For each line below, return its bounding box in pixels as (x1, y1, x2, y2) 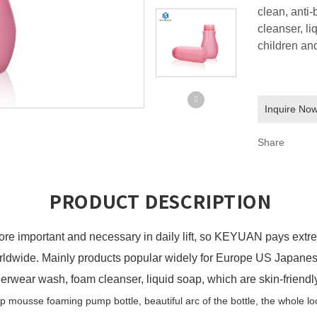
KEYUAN (214, 230, 265, 243)
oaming (50, 294, 86, 306)
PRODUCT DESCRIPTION (47, 192, 270, 211)
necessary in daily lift (89, 230, 194, 243)
